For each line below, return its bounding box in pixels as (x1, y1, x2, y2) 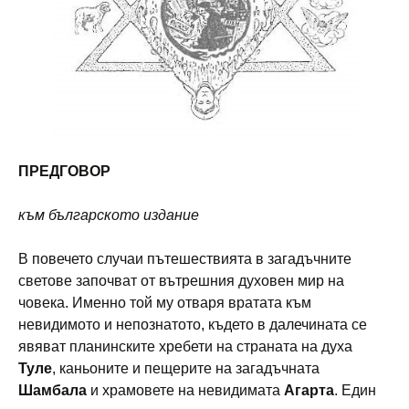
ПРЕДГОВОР (18, 163, 114, 179)
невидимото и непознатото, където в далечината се (18, 316, 367, 332)
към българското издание (18, 206, 199, 223)
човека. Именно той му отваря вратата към (18, 294, 311, 310)
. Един (334, 382, 376, 398)
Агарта (284, 382, 334, 398)
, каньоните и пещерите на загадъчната (52, 360, 320, 376)
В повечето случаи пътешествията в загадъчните (18, 250, 351, 267)
